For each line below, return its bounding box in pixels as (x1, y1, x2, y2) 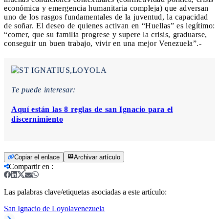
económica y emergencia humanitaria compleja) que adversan (4, 4, 209, 13)
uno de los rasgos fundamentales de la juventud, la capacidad (4, 13, 208, 22)
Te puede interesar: (11, 86, 76, 94)
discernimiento (11, 115, 63, 124)
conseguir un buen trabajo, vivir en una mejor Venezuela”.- (4, 39, 201, 48)
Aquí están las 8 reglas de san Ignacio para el (11, 105, 173, 114)
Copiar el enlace (14, 153, 60, 161)
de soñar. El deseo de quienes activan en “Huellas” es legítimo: (4, 22, 215, 30)
